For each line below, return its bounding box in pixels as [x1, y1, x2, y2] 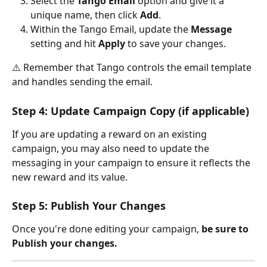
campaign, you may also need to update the [12, 141, 212, 155]
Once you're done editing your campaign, [12, 222, 201, 236]
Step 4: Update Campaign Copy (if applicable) [12, 103, 249, 118]
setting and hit [30, 37, 98, 51]
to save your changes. [125, 37, 228, 51]
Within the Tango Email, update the [30, 23, 191, 36]
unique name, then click [30, 8, 140, 22]
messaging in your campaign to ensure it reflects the [12, 156, 253, 169]
